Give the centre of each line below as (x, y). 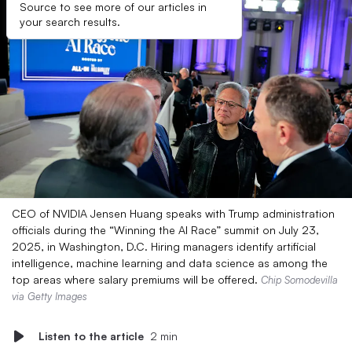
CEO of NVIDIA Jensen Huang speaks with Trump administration (173, 213)
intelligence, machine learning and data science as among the (170, 263)
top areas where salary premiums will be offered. (136, 279)
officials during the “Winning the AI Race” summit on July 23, (165, 230)
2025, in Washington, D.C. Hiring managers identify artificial (164, 246)
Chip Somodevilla (299, 280)
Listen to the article (91, 336)
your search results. (70, 22)
